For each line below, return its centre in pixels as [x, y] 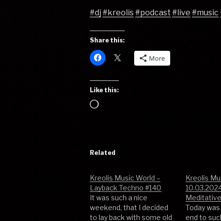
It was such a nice [119, 198]
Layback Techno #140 [126, 188]
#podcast [153, 13]
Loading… [116, 105]
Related [103, 153]
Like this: [105, 90]
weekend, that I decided [129, 208]
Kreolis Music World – [125, 178]
